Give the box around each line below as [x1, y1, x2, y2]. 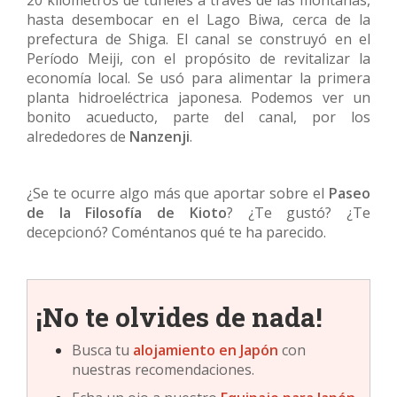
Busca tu [72, 340, 133, 361]
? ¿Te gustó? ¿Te [226, 203, 371, 223]
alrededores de [27, 127, 129, 147]
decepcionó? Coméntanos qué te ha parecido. [27, 222, 326, 243]
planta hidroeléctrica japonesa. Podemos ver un [27, 88, 370, 108]
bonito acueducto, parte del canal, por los [27, 107, 370, 128]
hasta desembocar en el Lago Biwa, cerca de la [27, 10, 370, 30]
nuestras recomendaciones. [72, 360, 254, 380]
